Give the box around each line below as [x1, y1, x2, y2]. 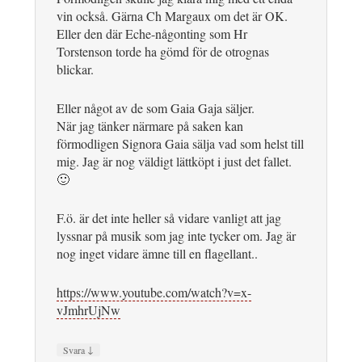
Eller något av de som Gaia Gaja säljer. [57, 99, 255, 116]
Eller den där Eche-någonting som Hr [57, 24, 247, 42]
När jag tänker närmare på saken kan [57, 116, 243, 134]
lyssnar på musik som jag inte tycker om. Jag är [57, 226, 296, 244]
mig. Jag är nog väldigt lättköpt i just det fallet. [57, 152, 292, 170]
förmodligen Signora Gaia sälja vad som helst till [57, 134, 304, 152]
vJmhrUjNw [57, 301, 120, 318]
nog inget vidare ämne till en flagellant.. [57, 244, 258, 262]
